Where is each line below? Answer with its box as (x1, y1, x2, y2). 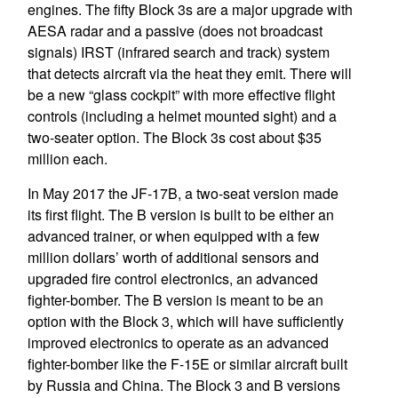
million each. (27, 148, 107, 169)
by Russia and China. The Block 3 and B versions (27, 375, 340, 395)
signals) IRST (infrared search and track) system (27, 42, 330, 62)
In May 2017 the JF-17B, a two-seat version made (27, 183, 338, 203)
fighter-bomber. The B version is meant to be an (27, 290, 323, 310)
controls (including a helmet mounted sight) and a (27, 106, 337, 126)
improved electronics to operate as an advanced (27, 332, 329, 353)
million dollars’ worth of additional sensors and (27, 247, 319, 267)
